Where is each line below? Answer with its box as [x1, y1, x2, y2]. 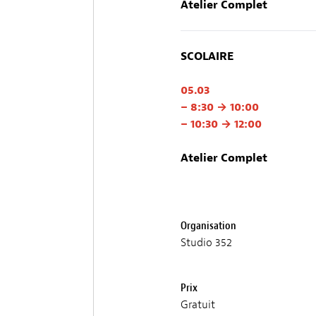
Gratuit [181, 297, 215, 312]
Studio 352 [181, 235, 232, 250]
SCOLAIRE [181, 49, 233, 63]
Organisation [181, 218, 236, 233]
